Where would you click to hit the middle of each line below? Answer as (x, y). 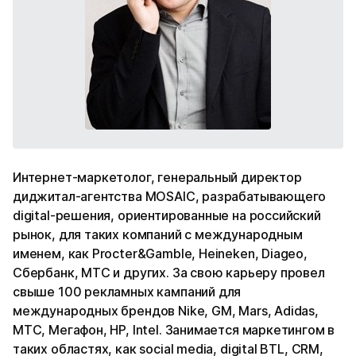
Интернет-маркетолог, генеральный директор (157, 177)
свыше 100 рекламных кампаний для (127, 291)
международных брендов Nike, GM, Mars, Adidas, (166, 310)
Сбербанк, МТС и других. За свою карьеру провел (169, 272)
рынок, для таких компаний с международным (158, 234)
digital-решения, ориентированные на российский (167, 215)
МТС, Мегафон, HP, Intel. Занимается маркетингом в (174, 329)
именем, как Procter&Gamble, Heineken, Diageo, (160, 253)
